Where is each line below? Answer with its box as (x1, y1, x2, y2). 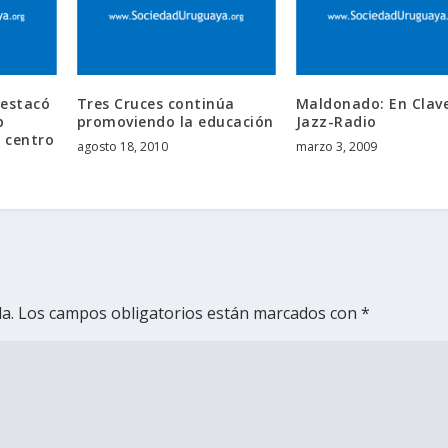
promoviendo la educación (76, 111, 274, 131)
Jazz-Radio (295, 111, 377, 131)
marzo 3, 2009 (295, 137, 377, 155)
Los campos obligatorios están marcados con (18, 301, 362, 324)
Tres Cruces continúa (76, 93, 235, 113)
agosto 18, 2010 (76, 137, 168, 155)
